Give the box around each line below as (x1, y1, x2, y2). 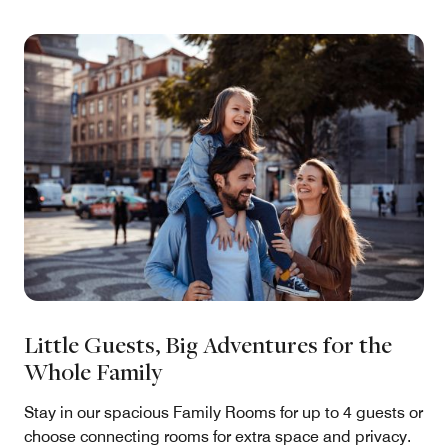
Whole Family (24, 356, 163, 388)
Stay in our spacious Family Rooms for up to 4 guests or (24, 403, 423, 423)
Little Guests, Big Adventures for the (24, 329, 392, 361)
